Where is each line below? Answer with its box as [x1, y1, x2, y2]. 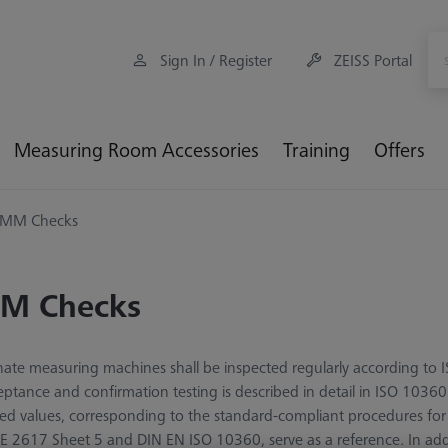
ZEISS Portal [334, 49, 412, 71]
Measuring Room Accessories [14, 136, 259, 163]
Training [283, 136, 350, 163]
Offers [374, 136, 425, 163]
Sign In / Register [160, 49, 272, 71]
